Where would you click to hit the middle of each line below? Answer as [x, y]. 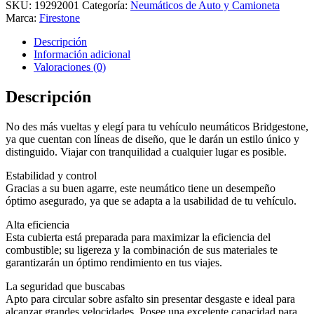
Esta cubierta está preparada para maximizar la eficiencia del [138, 237]
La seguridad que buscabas [65, 286]
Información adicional [82, 54]
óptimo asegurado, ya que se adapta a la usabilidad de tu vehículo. [151, 200]
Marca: [22, 18]
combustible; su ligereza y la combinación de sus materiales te [142, 250]
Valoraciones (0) [70, 67]
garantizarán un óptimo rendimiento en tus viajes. [114, 262]
